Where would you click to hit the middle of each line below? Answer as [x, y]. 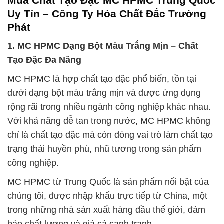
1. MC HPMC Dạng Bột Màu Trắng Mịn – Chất [103, 46]
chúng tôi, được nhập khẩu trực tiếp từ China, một [107, 196]
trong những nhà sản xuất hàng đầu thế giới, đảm [106, 210]
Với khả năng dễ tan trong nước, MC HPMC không [109, 121]
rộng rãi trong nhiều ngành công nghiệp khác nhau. [109, 107]
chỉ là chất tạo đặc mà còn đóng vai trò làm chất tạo [110, 135]
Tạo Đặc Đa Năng [44, 60]
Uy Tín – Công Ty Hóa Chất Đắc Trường [107, 13]
